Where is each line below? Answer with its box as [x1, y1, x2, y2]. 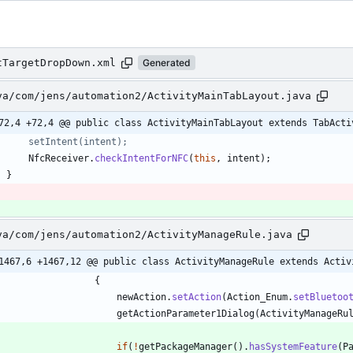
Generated [143, 57, 191, 69]
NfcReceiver [28, 152, 89, 164]
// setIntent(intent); [6, 136, 128, 147]
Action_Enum [227, 291, 288, 303]
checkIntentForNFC [95, 152, 188, 164]
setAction [172, 291, 221, 303]
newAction [117, 291, 166, 303]
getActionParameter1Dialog [117, 307, 255, 319]
